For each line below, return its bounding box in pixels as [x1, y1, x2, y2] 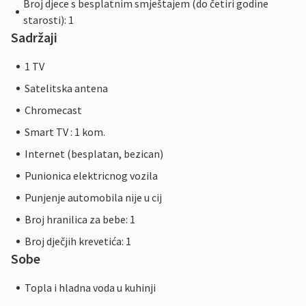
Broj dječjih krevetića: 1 [25, 234, 131, 249]
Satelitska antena [25, 81, 108, 96]
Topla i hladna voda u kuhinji [25, 281, 156, 295]
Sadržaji [11, 29, 57, 46]
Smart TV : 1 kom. [25, 125, 105, 139]
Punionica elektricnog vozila [25, 169, 158, 183]
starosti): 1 [23, 13, 74, 27]
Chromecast [25, 103, 82, 117]
